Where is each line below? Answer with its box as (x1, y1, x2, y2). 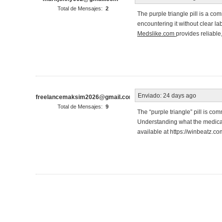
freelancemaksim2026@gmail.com (36, 93, 134, 101)
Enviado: (138, 92, 162, 99)
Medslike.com (137, 30, 176, 37)
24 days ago (163, 92, 196, 99)
